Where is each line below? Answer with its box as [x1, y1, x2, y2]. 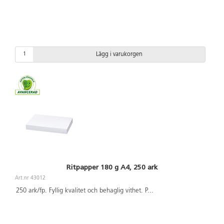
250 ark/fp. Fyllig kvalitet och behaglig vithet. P [15, 187, 147, 194]
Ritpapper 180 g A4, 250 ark [66, 162, 157, 171]
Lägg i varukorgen [95, 51, 142, 57]
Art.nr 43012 [15, 175, 45, 181]
